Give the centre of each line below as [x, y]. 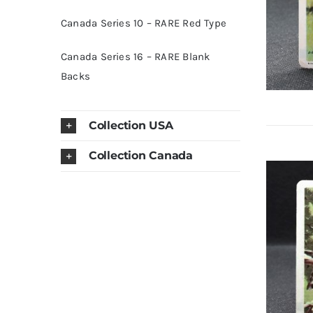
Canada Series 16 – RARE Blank [135, 56]
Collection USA [131, 125]
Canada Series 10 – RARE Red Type [144, 23]
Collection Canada [140, 156]
